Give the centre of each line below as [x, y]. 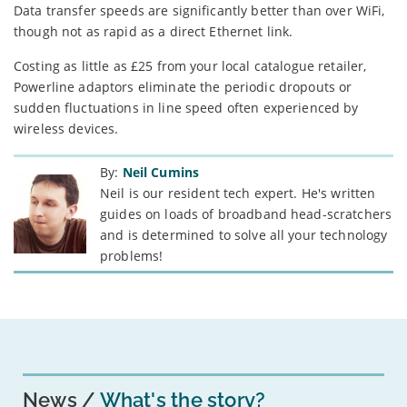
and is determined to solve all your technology [244, 234]
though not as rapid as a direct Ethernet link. [154, 31]
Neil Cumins [161, 172]
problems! [132, 255]
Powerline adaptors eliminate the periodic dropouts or [183, 86]
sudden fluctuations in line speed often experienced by [186, 107]
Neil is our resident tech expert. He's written [238, 193]
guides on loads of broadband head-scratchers [246, 213]
